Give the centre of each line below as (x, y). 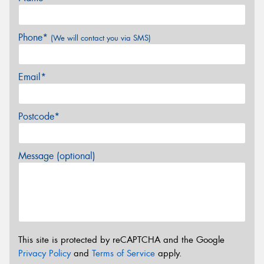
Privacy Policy (44, 253)
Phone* (34, 38)
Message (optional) (57, 156)
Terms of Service (123, 253)
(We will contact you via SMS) (101, 38)
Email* (32, 77)
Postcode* (39, 117)
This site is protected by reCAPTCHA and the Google (121, 240)
